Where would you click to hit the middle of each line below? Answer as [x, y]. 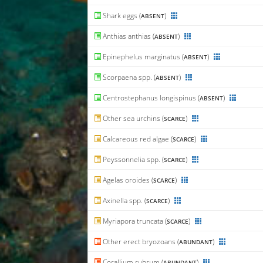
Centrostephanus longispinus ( [151, 98]
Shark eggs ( [121, 16]
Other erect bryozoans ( [140, 242]
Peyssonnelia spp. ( [133, 160]
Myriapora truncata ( [134, 221]
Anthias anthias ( [128, 36]
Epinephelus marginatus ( [143, 57]
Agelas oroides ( [127, 180]
